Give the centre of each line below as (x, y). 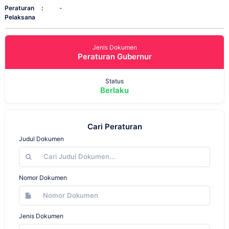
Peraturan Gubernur (114, 57)
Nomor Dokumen (43, 177)
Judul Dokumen (41, 139)
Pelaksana (20, 17)
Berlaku (114, 90)
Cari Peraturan (114, 127)
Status (114, 81)
